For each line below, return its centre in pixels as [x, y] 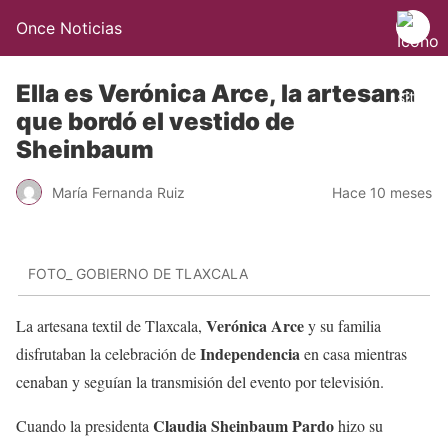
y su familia [342, 325]
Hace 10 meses [382, 192]
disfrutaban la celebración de [108, 353]
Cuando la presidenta [84, 425]
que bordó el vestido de [155, 121]
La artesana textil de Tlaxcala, [111, 325]
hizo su [360, 425]
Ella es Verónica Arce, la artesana [215, 93]
